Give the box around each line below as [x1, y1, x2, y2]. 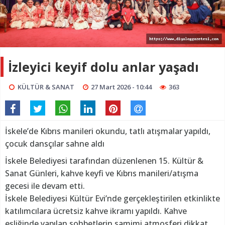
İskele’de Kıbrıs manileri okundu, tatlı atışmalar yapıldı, [5, 125, 210, 137]
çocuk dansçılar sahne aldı [5, 138, 104, 149]
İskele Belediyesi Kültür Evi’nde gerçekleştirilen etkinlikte [5, 192, 220, 204]
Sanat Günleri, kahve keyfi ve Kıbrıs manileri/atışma [5, 167, 198, 179]
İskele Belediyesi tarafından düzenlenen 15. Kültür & [5, 155, 203, 166]
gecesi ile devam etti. [5, 180, 85, 191]
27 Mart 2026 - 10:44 [91, 82, 152, 91]
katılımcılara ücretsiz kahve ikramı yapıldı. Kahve [5, 205, 187, 216]
